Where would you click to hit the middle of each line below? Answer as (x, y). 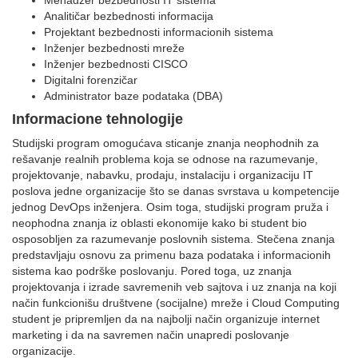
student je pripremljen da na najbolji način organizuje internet (166, 319)
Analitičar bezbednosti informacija (129, 16)
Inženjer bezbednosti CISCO (116, 64)
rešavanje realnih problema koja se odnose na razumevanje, (165, 159)
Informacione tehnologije (97, 119)
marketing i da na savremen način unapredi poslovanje (151, 335)
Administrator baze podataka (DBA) (133, 96)
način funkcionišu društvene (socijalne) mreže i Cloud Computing (176, 303)
